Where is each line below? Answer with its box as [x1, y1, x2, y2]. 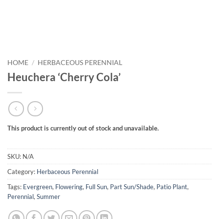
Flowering [55, 183, 83, 191]
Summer [37, 193, 60, 201]
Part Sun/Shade [110, 183, 153, 191]
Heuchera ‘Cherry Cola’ [7, 70, 121, 84]
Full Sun [86, 183, 107, 191]
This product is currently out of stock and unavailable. [7, 124, 159, 132]
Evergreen [23, 183, 52, 191]
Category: [7, 168, 37, 176]
